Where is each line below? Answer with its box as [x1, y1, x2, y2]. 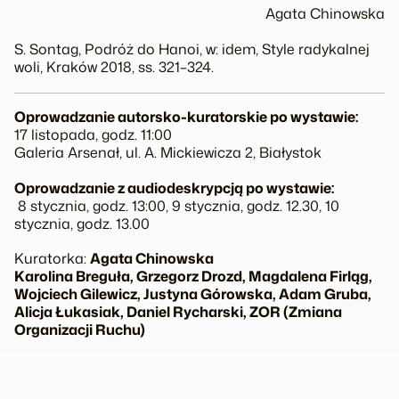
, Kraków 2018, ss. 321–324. [40, 57, 214, 77]
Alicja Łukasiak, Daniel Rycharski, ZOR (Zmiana [14, 301, 342, 322]
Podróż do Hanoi [85, 39, 199, 60]
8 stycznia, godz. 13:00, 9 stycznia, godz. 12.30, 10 [14, 195, 339, 216]
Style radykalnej [262, 39, 370, 60]
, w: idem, [199, 39, 262, 60]
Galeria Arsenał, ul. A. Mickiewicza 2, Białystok [14, 142, 322, 163]
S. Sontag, [14, 39, 85, 60]
